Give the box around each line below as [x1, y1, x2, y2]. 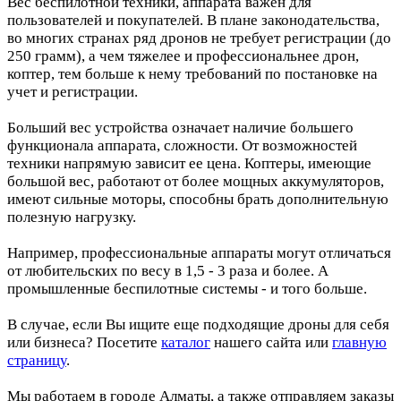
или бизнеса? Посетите [7, 333, 161, 351]
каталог [161, 333, 210, 351]
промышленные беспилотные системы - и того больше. [7, 279, 371, 297]
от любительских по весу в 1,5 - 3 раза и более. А [7, 261, 328, 279]
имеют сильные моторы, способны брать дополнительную [7, 190, 388, 208]
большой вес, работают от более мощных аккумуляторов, [7, 172, 384, 190]
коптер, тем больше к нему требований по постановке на [7, 64, 378, 82]
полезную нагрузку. [7, 208, 140, 226]
